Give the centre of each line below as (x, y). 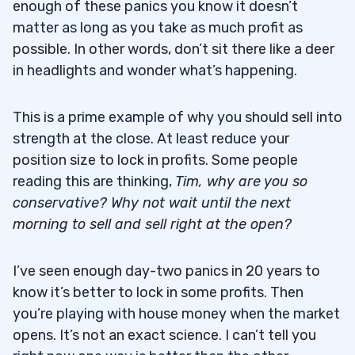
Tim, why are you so (241, 181)
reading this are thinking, (94, 181)
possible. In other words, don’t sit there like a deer (174, 49)
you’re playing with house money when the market (176, 313)
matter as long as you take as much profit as (158, 27)
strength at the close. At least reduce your (151, 138)
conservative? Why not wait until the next (152, 202)
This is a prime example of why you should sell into (177, 117)
